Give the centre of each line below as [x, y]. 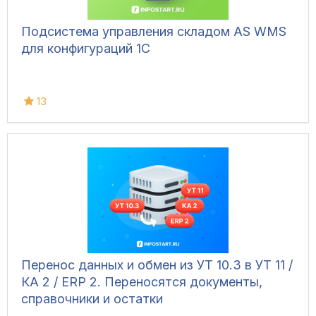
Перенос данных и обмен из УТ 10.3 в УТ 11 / [157, 265]
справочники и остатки [92, 299]
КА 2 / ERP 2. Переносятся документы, [142, 282]
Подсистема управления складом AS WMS [154, 32]
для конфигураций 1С [86, 49]
